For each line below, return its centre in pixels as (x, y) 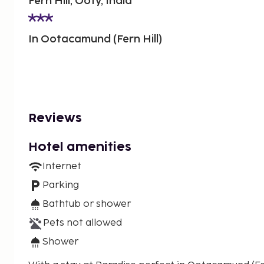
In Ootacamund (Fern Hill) (95, 39)
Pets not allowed (82, 223)
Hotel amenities (80, 148)
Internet (62, 167)
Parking (61, 186)
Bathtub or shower (87, 204)
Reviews (55, 119)
